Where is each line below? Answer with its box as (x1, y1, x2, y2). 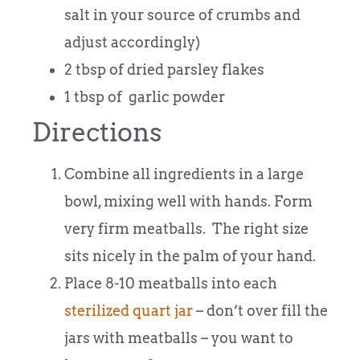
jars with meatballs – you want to (64, 329, 293, 346)
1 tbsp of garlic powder (64, 88, 225, 105)
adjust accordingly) (64, 33, 200, 51)
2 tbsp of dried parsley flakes (64, 60, 264, 78)
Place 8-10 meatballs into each (64, 274, 277, 292)
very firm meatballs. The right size (64, 219, 309, 237)
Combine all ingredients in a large (64, 165, 304, 182)
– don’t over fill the (193, 301, 328, 319)
